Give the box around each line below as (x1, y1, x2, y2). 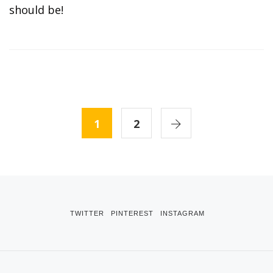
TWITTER (70, 209, 104, 217)
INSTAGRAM (160, 209, 205, 217)
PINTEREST (111, 209, 154, 217)
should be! (9, 2, 63, 17)
